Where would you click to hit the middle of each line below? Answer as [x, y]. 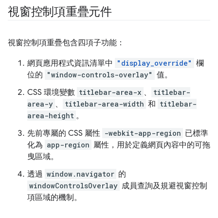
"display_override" [154, 63]
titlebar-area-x [110, 92]
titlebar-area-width [104, 104]
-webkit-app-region [143, 133]
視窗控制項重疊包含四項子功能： [66, 43]
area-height [51, 115]
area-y [40, 104]
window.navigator [81, 174]
